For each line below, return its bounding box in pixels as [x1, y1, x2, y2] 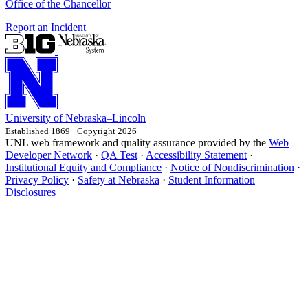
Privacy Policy [5, 173, 69, 186]
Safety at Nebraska [78, 173, 159, 186]
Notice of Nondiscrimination [170, 161, 294, 173]
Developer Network [5, 148, 92, 161]
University [5, 111, 51, 124]
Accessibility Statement [146, 148, 247, 161]
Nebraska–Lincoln [65, 111, 146, 124]
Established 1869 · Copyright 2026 [5, 125, 137, 136]
